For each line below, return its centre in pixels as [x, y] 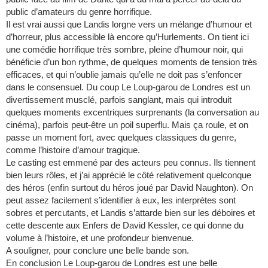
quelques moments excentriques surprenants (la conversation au [133, 112]
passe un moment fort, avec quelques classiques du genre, [121, 138]
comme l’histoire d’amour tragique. [73, 150]
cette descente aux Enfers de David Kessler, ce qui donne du [125, 226]
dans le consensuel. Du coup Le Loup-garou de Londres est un [128, 87]
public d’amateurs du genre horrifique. [79, 12]
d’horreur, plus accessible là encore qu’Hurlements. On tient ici [127, 37]
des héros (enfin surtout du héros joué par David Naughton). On [130, 188]
